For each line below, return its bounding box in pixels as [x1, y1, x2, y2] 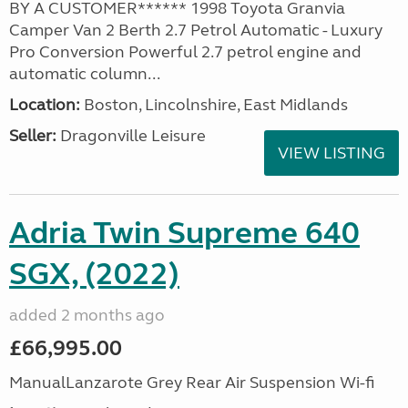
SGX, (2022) [9, 255, 179, 293]
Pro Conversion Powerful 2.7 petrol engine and [9, 42, 362, 62]
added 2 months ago [9, 305, 165, 325]
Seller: [9, 126, 56, 146]
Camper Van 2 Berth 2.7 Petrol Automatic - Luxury [9, 20, 382, 40]
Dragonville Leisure [56, 126, 206, 146]
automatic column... [9, 64, 160, 84]
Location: [9, 95, 80, 115]
